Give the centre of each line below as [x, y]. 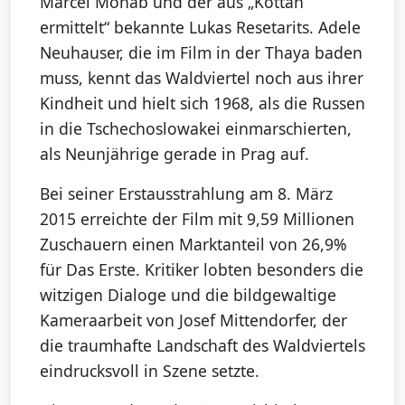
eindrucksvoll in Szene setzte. [150, 371]
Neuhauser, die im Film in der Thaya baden [201, 53]
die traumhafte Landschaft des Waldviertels [202, 346]
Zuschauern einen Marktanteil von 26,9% [193, 245]
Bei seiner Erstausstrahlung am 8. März [186, 194]
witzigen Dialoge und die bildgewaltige [188, 295]
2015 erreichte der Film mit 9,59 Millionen [197, 219]
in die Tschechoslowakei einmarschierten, [196, 129]
